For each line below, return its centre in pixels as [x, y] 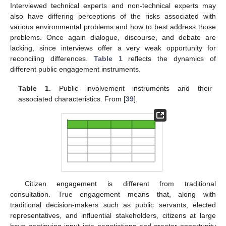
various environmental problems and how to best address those [113, 27]
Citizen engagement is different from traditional [120, 183]
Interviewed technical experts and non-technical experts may [113, 6]
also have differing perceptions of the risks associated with [113, 16]
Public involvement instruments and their [131, 89]
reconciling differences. [52, 59]
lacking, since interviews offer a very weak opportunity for [113, 48]
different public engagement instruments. [75, 69]
